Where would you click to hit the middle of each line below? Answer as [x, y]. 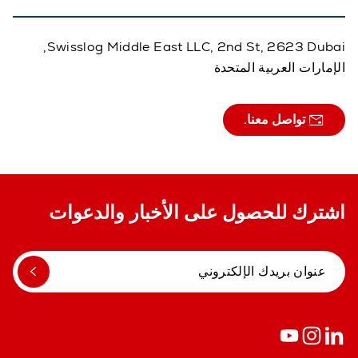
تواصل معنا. [276, 119]
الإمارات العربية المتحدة [279, 67]
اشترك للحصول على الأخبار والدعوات [197, 212]
